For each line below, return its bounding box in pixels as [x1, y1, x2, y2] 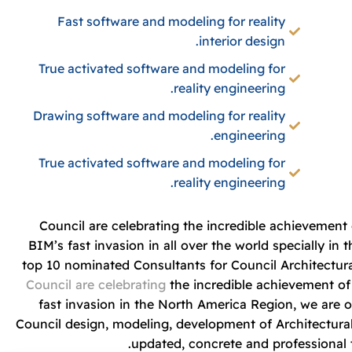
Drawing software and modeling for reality [32, 107, 285, 123]
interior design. [198, 32, 285, 49]
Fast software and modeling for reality [57, 13, 285, 29]
